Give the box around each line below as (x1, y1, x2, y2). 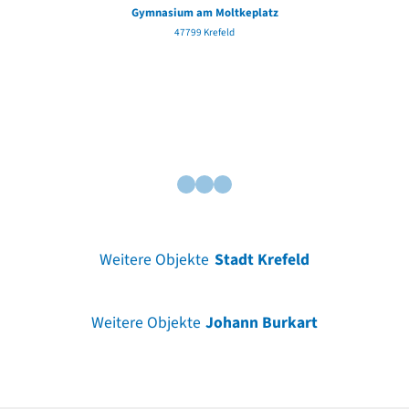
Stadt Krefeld (214, 248, 309, 272)
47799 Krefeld (174, 25, 235, 39)
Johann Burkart (205, 311, 319, 335)
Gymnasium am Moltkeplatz (131, 4, 278, 21)
